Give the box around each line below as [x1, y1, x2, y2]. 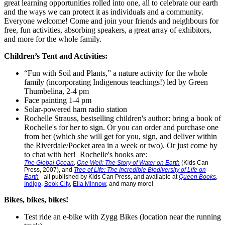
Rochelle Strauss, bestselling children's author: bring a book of [24, 114, 221, 123]
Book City [44, 180, 70, 187]
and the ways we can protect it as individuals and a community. [4, 7, 205, 16]
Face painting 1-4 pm [24, 95, 91, 104]
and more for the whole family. [4, 34, 101, 43]
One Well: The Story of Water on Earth [77, 159, 180, 166]
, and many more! [106, 180, 153, 187]
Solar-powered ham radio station [24, 104, 127, 114]
